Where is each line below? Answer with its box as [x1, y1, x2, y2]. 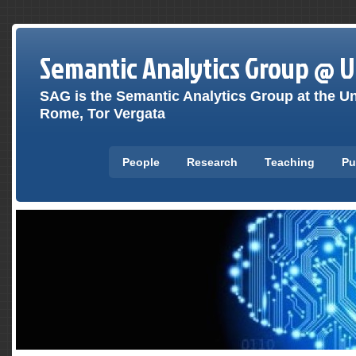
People [122, 156, 160, 168]
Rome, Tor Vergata [40, 105, 165, 122]
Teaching [265, 156, 315, 168]
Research [187, 156, 238, 168]
